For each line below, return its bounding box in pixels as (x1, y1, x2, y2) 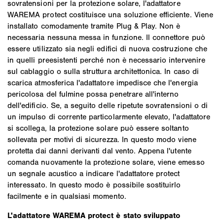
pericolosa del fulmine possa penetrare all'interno (7, 89, 179, 99)
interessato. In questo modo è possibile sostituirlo (7, 180, 181, 189)
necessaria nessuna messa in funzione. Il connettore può (7, 32, 205, 42)
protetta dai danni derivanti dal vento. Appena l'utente (7, 146, 191, 155)
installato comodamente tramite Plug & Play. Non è (7, 21, 181, 31)
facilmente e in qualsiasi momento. (7, 191, 126, 201)
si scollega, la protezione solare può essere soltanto (7, 123, 189, 133)
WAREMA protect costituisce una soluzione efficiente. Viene (7, 9, 213, 19)
